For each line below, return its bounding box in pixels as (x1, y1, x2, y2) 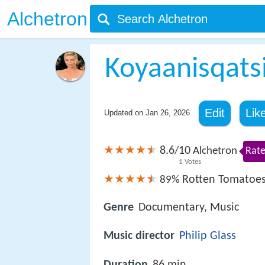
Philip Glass (179, 230, 236, 243)
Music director (104, 230, 174, 243)
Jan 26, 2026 (145, 108, 190, 117)
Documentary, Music (138, 202, 239, 214)
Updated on (104, 108, 146, 117)
